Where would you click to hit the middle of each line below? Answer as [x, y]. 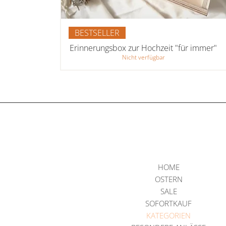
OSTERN [168, 179]
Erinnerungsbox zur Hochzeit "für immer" [144, 48]
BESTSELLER [97, 33]
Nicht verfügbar [143, 57]
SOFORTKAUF [168, 203]
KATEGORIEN [168, 215]
